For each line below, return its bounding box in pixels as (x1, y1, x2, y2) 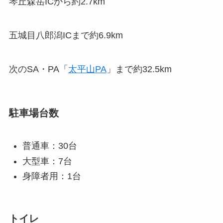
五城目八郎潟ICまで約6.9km (8, 30, 123, 40)
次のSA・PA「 (8, 64, 68, 74)
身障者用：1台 (22, 171, 81, 182)
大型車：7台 (22, 156, 72, 166)
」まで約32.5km (106, 64, 172, 74)
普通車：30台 (22, 141, 77, 151)
